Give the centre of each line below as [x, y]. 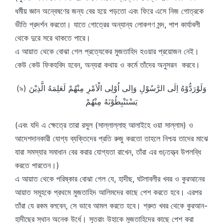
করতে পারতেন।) [37, 165]
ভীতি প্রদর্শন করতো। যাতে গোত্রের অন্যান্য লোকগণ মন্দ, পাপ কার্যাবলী [108, 24]
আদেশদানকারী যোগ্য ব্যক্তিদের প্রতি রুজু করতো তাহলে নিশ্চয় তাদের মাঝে [111, 138]
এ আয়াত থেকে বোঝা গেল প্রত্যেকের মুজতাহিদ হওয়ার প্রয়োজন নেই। [107, 51]
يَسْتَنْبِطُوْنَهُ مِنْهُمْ [111, 102]
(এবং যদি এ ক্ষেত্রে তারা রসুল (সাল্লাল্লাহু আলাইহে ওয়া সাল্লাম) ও [104, 125]
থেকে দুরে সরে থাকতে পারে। [53, 38]
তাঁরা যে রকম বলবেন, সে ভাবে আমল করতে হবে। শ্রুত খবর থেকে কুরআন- [111, 206]
